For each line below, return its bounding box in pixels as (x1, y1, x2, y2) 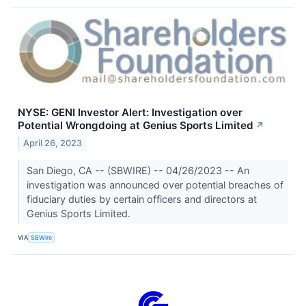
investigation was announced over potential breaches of (26, 178, 283, 191)
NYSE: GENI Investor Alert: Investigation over (18, 106, 242, 120)
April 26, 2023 (23, 137, 83, 148)
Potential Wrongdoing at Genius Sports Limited (18, 119, 253, 133)
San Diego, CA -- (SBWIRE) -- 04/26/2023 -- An (26, 164, 249, 176)
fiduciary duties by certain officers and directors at (26, 193, 257, 205)
